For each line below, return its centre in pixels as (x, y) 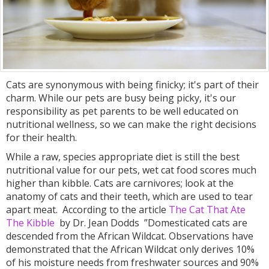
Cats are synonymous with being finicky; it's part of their (132, 85)
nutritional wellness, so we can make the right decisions (131, 125)
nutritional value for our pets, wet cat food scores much (131, 170)
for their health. (43, 138)
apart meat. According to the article (87, 210)
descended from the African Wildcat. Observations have (130, 236)
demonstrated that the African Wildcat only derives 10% (130, 249)
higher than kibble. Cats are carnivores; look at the (120, 183)
